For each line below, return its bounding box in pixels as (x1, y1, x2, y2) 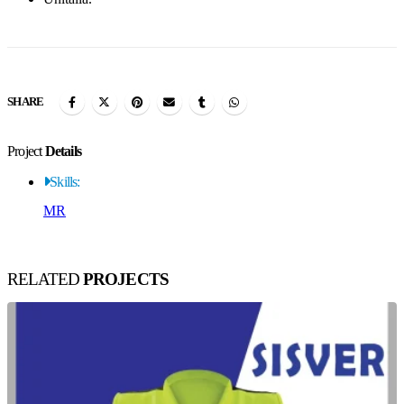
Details (44, 143, 82, 159)
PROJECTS (83, 270, 169, 289)
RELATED (7, 270, 84, 289)
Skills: (50, 174, 80, 189)
